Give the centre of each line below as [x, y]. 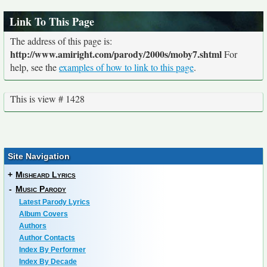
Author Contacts [47, 238]
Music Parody [41, 189]
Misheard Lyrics [46, 175]
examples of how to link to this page [126, 67]
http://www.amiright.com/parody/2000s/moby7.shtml [116, 54]
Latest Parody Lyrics [55, 202]
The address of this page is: [61, 41]
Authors [33, 226]
